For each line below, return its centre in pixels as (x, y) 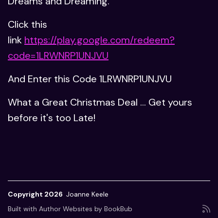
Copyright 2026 (36, 194)
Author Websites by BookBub (86, 209)
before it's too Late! (52, 118)
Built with (23, 209)
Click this (27, 24)
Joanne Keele (88, 194)
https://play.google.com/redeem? (100, 40)
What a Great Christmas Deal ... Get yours (100, 102)
